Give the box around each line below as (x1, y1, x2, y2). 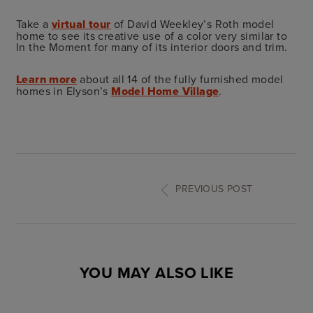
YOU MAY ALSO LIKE (79, 261, 234, 284)
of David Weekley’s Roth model (110, 15, 275, 31)
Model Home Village (111, 82, 219, 99)
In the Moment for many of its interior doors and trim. (16, 38, 288, 54)
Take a (16, 15, 52, 31)
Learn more (16, 71, 77, 87)
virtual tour (51, 15, 111, 32)
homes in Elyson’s (16, 82, 112, 99)
